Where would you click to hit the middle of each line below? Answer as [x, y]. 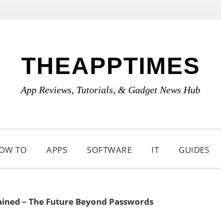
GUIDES [194, 150]
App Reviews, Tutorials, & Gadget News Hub [110, 90]
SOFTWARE [109, 150]
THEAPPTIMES [110, 66]
